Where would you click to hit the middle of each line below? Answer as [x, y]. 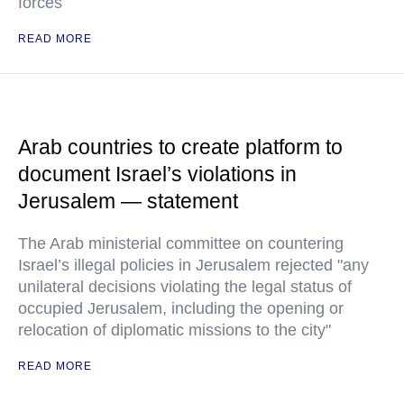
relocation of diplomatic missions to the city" [174, 330]
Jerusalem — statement [128, 201]
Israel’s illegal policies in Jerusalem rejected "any [193, 265]
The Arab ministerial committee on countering [181, 243]
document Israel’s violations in [157, 174]
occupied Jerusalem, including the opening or [181, 308]
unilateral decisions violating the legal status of [185, 287]
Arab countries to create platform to [180, 147]
